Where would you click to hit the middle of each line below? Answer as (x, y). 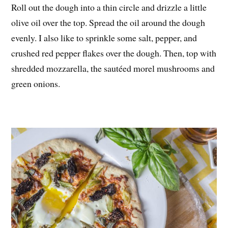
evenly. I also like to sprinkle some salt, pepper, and (104, 38)
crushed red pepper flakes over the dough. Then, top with (114, 53)
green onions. (36, 84)
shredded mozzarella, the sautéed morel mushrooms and (113, 68)
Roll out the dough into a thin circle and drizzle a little (109, 7)
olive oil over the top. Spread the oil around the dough (108, 23)
